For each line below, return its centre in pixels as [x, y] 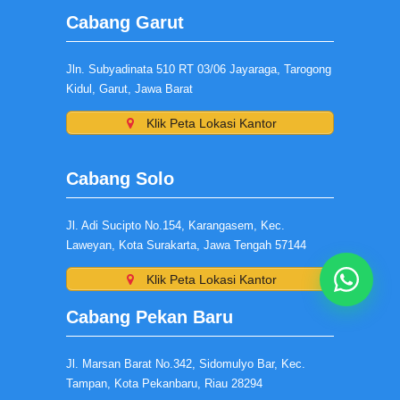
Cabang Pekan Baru [150, 317]
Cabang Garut [125, 22]
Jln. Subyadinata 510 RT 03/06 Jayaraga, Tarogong [199, 69]
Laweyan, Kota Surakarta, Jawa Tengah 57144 [186, 245]
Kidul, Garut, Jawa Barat [129, 89]
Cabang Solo [120, 179]
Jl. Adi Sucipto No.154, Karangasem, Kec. [175, 225]
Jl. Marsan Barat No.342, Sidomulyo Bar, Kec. [186, 364]
